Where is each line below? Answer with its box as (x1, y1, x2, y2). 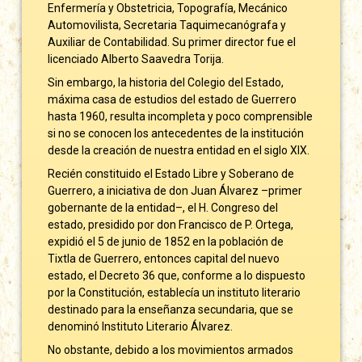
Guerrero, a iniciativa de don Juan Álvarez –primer (48, 183, 303, 197)
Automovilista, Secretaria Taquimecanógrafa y (48, 18, 287, 32)
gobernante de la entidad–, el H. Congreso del (48, 200, 279, 214)
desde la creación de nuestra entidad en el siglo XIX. (48, 143, 310, 157)
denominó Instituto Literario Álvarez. (48, 319, 234, 333)
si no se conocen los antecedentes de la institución (48, 126, 305, 140)
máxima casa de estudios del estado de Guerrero (48, 92, 297, 106)
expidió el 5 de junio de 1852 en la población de (48, 234, 284, 248)
